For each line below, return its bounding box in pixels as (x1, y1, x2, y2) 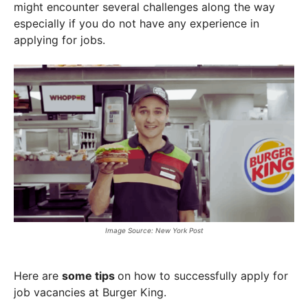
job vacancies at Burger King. (14, 285, 166, 299)
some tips (62, 269, 118, 283)
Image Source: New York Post (104, 226, 203, 234)
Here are (14, 269, 62, 283)
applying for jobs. (14, 32, 109, 47)
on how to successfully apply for (118, 269, 288, 283)
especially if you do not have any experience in (14, 16, 259, 30)
